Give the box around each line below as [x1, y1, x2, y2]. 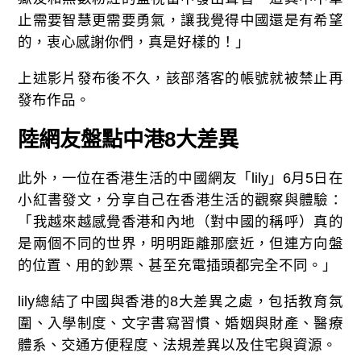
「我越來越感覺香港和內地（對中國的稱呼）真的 [18, 214, 343, 230]
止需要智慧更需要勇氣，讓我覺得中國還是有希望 [18, 12, 343, 29]
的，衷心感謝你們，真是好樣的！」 [18, 34, 251, 51]
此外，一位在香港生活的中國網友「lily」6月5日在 [18, 170, 343, 187]
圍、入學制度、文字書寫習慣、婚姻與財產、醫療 [18, 314, 343, 331]
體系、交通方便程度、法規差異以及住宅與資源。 [18, 336, 338, 353]
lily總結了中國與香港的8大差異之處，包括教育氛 [18, 293, 343, 309]
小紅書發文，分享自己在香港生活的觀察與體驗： [18, 192, 343, 209]
